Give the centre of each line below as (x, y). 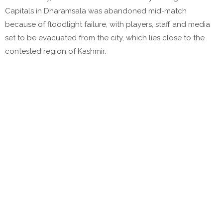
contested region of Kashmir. (56, 52)
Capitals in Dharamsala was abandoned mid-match (96, 11)
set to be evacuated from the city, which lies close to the (105, 38)
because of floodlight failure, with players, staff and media (108, 25)
